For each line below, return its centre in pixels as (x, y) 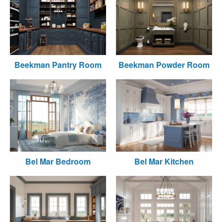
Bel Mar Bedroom (58, 161)
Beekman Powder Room (164, 65)
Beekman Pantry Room (58, 65)
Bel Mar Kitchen (164, 161)
